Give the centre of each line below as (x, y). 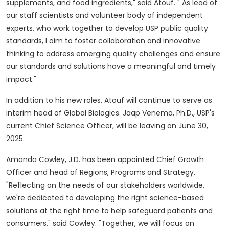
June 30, (193, 126)
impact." (21, 79)
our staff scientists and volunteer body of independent (105, 16)
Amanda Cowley (36, 160)
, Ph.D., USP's (194, 113)
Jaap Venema (148, 113)
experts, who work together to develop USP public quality (107, 28)
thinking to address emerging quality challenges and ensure (113, 54)
